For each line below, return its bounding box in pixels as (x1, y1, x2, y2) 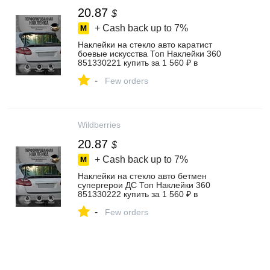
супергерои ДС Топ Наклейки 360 (78, 180, 210, 190)
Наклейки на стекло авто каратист (78, 40, 212, 49)
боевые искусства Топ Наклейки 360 (78, 49, 221, 58)
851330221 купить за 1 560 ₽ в (78, 58, 198, 67)
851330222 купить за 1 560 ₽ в (78, 189, 198, 199)
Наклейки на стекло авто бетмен (78, 171, 207, 181)
